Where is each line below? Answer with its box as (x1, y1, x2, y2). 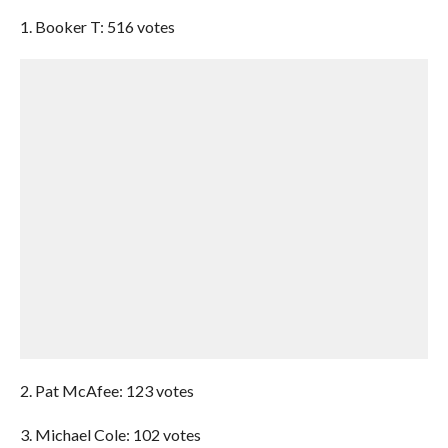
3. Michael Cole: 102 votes (19, 425, 201, 444)
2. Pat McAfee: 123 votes (19, 381, 194, 400)
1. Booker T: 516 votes (19, 17, 175, 36)
